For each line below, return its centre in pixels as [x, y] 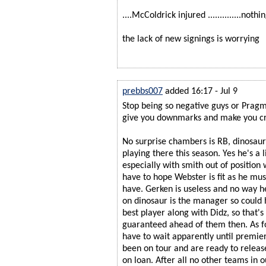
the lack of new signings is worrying [191, 39]
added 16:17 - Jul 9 [201, 91]
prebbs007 [142, 91]
